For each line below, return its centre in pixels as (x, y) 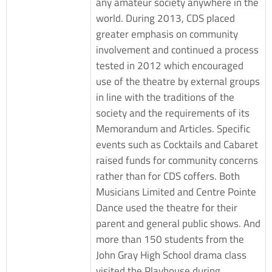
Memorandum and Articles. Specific (173, 128)
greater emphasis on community (167, 34)
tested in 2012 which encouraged (170, 65)
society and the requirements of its (173, 113)
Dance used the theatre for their (167, 207)
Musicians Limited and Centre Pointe (176, 192)
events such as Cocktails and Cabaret (177, 144)
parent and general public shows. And (178, 223)
